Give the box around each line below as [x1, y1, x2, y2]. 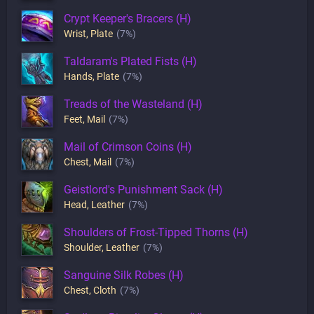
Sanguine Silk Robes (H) [64, 268, 184, 282]
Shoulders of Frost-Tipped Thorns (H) [64, 225, 248, 239]
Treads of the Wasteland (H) [64, 97, 203, 111]
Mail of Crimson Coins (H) [64, 139, 192, 153]
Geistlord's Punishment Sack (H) [64, 182, 223, 196]
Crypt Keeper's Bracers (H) [64, 11, 191, 25]
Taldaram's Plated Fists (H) [64, 54, 197, 68]
